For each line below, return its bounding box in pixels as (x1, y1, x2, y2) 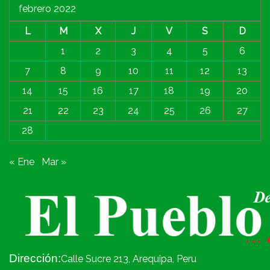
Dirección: (9, 252, 61, 265)
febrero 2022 (19, 2, 76, 14)
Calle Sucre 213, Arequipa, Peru (61, 253, 196, 265)
